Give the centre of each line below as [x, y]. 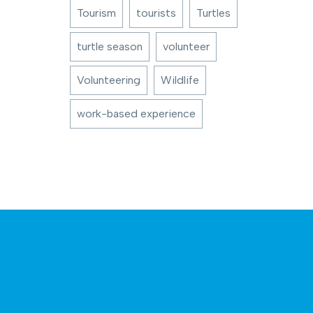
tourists [156, 13]
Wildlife [180, 80]
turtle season [110, 46]
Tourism [96, 13]
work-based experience [136, 114]
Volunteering [109, 80]
